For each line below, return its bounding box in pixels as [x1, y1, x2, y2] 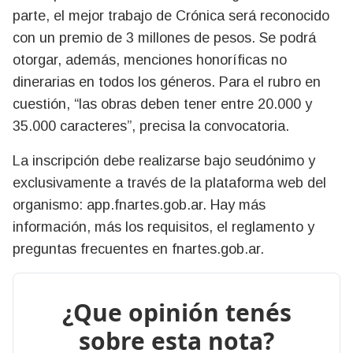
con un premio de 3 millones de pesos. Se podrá [13, 29, 316, 46]
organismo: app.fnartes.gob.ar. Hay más [13, 196, 266, 213]
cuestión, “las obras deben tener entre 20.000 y [13, 95, 312, 112]
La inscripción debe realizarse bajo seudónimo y [13, 152, 315, 169]
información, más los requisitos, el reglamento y [13, 218, 314, 235]
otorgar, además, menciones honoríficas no [13, 51, 287, 68]
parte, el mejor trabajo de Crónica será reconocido [13, 7, 329, 24]
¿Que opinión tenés [61, 295, 292, 329]
